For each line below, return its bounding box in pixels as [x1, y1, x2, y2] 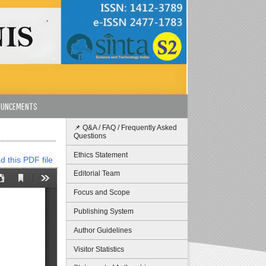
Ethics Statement [74, 150, 128, 159]
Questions [74, 131, 106, 140]
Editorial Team [74, 169, 120, 178]
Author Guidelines [74, 226, 132, 235]
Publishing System [74, 207, 134, 216]
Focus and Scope [74, 188, 130, 197]
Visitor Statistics [74, 245, 124, 254]
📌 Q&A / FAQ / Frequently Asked [74, 123, 177, 132]
